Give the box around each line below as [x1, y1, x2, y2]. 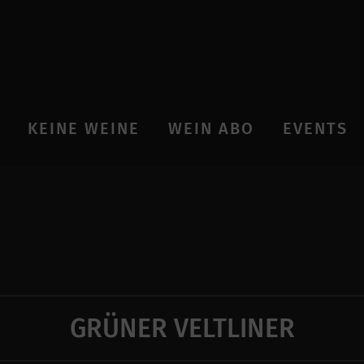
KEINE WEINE [28, 119, 141, 139]
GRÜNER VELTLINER [69, 313, 295, 344]
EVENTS [282, 119, 348, 139]
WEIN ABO [167, 119, 254, 139]
